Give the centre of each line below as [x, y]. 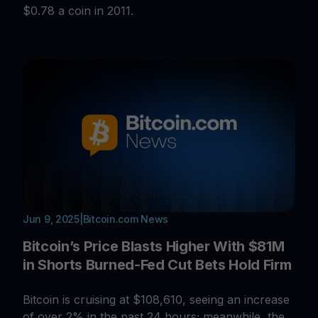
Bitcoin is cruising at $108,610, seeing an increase [156, 300]
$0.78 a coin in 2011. [78, 11]
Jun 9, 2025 [51, 219]
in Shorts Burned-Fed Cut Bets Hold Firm [157, 265]
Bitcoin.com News [126, 219]
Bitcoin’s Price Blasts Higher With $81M [154, 247]
